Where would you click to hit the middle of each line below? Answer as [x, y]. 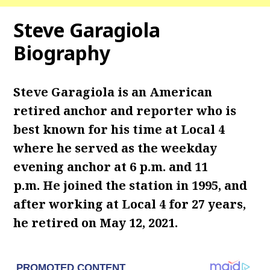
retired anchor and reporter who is [125, 111]
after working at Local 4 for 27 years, [130, 204]
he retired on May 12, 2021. [97, 223]
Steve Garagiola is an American [113, 92]
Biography [62, 53]
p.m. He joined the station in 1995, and [130, 185]
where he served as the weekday [115, 148]
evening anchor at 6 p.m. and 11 [111, 167]
